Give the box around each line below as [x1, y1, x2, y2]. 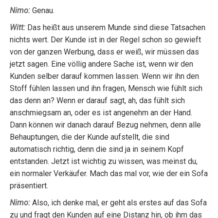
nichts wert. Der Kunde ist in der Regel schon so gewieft [10, 35, 201, 44]
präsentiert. [10, 181, 48, 190]
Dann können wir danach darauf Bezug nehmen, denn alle [10, 120, 201, 129]
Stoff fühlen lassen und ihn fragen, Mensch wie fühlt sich [10, 84, 202, 93]
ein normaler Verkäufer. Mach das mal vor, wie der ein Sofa [10, 169, 208, 178]
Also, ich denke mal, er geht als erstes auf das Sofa [30, 198, 207, 207]
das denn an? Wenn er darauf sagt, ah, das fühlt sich [10, 96, 185, 105]
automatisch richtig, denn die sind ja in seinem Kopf [10, 145, 184, 154]
